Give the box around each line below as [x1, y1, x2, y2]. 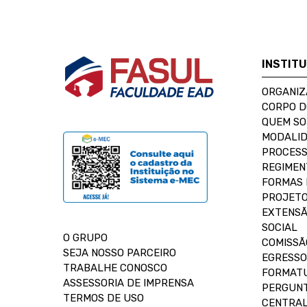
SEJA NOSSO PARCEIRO [63, 247, 176, 259]
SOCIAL [262, 221, 297, 234]
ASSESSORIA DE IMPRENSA [63, 277, 194, 289]
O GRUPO [63, 232, 108, 244]
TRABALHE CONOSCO [63, 262, 167, 274]
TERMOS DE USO [63, 292, 144, 304]
